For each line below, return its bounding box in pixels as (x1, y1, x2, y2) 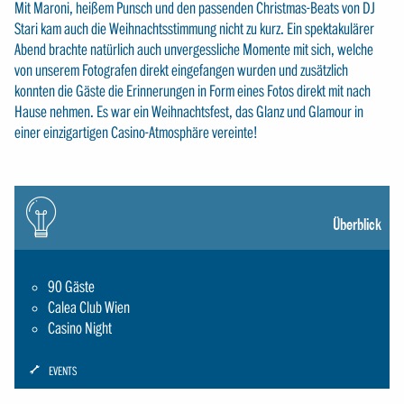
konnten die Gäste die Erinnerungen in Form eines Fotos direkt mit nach (14, 82, 371, 100)
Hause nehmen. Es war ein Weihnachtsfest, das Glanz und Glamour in (14, 103, 363, 121)
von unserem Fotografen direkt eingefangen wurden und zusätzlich (14, 61, 348, 79)
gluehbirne (14, 211, 69, 229)
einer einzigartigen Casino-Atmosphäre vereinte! (14, 124, 258, 142)
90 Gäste (48, 278, 96, 296)
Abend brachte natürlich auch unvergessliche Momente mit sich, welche (14, 41, 373, 59)
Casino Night (48, 319, 113, 337)
